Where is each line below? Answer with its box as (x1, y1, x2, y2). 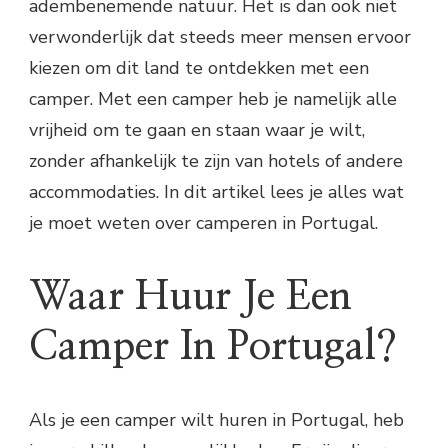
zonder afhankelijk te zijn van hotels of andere (29, 148, 403, 173)
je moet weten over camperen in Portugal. (29, 210, 378, 235)
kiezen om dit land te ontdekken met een (29, 55, 369, 80)
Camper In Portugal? (29, 327, 397, 368)
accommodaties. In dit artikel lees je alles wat (29, 179, 404, 204)
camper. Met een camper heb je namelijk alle (29, 86, 397, 111)
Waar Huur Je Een (29, 277, 352, 318)
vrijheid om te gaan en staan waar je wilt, (29, 117, 365, 142)
